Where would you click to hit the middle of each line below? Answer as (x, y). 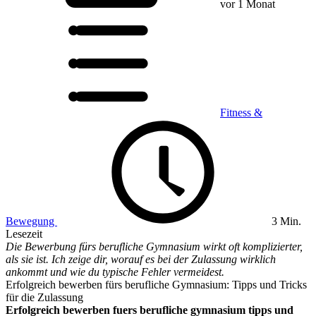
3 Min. (285, 221)
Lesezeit (24, 234)
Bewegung (31, 221)
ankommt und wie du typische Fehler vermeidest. (115, 272)
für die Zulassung (44, 297)
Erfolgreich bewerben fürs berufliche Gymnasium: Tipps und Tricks (156, 285)
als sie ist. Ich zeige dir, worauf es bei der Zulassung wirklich (141, 259)
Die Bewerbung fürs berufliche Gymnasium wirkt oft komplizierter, (154, 247)
